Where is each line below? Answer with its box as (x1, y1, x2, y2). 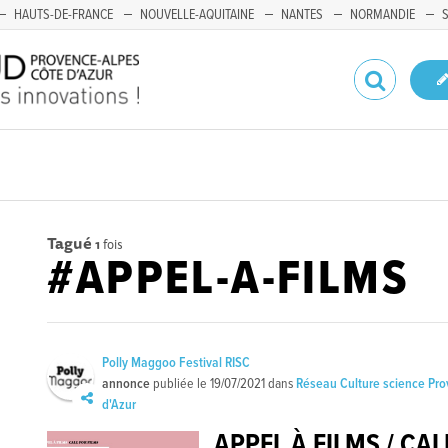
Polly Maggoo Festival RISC (102, 354, 251, 372)
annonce (102, 375, 151, 393)
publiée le (150, 375, 211, 393)
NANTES (281, 6, 323, 24)
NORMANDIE (350, 6, 415, 24)
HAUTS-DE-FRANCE (14, 6, 113, 24)
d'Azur (102, 396, 137, 414)
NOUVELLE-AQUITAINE (140, 6, 254, 24)
